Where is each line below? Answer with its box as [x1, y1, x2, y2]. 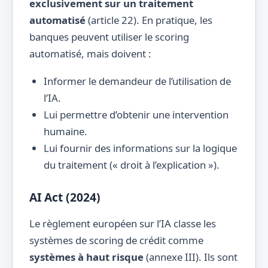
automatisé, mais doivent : [29, 46, 151, 60]
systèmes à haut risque [29, 249, 144, 264]
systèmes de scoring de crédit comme [29, 233, 203, 247]
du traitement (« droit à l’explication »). [44, 158, 220, 172]
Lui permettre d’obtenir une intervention [44, 108, 229, 122]
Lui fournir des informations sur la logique [44, 141, 237, 156]
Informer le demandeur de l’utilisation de [44, 74, 231, 89]
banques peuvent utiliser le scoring [29, 29, 189, 44]
